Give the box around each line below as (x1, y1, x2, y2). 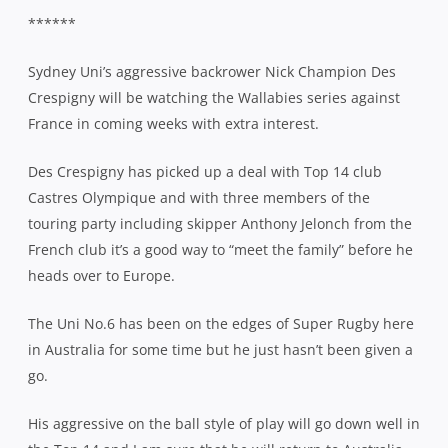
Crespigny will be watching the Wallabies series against (28, 87, 400, 107)
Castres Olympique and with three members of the (28, 187, 370, 207)
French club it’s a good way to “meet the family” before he (28, 239, 413, 259)
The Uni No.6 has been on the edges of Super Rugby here (28, 313, 414, 333)
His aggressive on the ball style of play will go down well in (28, 413, 420, 433)
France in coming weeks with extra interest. (28, 113, 319, 133)
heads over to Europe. (28, 265, 175, 285)
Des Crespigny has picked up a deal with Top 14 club (28, 161, 382, 181)
